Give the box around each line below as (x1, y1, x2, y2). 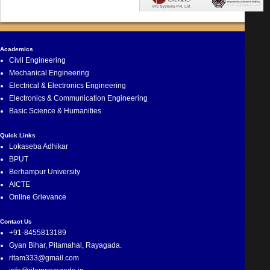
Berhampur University (9, 168, 80, 177)
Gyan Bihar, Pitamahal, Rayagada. (9, 241, 122, 250)
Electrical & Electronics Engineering (9, 81, 126, 90)
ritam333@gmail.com (9, 254, 79, 263)
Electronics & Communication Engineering (9, 94, 148, 103)
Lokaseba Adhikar (9, 142, 68, 151)
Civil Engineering (9, 56, 66, 65)
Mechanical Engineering (9, 69, 89, 78)
